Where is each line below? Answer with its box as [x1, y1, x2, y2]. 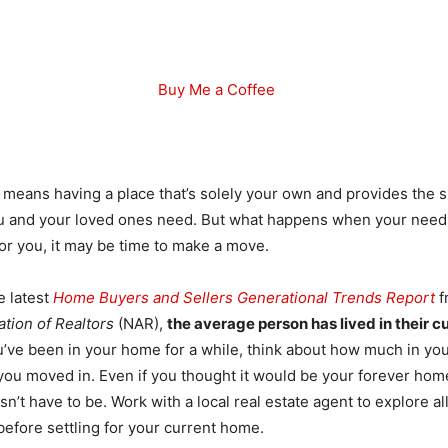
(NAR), [114, 314, 167, 334]
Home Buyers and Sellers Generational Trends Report [53, 288, 435, 308]
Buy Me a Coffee [157, 80, 275, 100]
